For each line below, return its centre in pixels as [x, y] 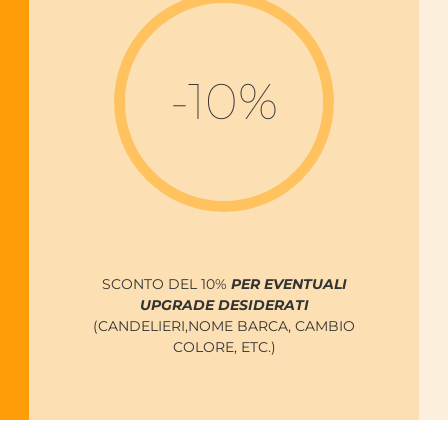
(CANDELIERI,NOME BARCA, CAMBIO [224, 326]
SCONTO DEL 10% [166, 284]
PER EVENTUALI [288, 284]
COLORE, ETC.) [224, 347]
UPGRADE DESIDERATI [224, 305]
